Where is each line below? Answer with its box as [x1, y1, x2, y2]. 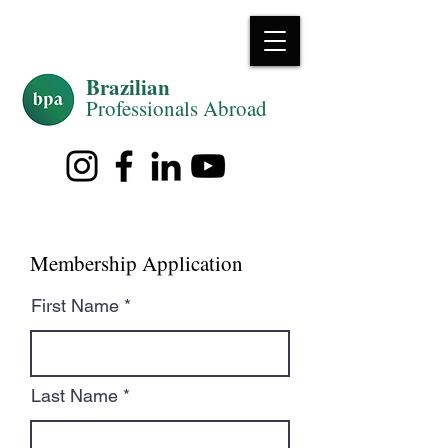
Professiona [86, 94, 184, 122]
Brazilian [86, 72, 170, 102]
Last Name [31, 385, 118, 406]
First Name [31, 295, 119, 316]
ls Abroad [184, 94, 267, 122]
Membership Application [30, 249, 243, 277]
